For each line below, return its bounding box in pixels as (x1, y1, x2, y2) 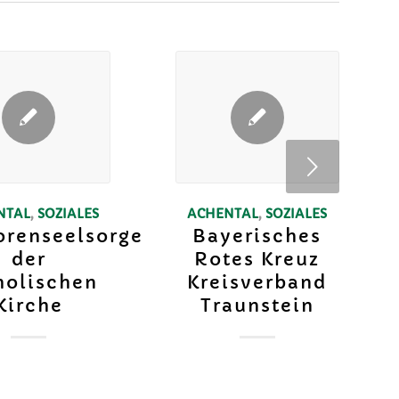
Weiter (118, 152, 187, 183)
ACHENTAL (187, 205, 259, 222)
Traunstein (199, 294, 314, 317)
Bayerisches (192, 224, 322, 248)
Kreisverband (187, 271, 328, 294)
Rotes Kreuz (194, 248, 321, 271)
